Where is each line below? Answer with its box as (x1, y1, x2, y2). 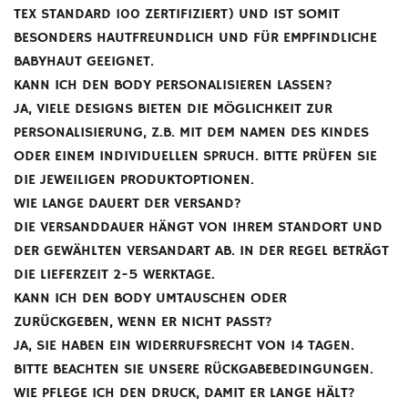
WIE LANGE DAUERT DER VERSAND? (14, 194, 241, 214)
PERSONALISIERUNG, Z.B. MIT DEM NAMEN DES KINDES (14, 123, 369, 143)
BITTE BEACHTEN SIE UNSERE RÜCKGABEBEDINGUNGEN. (14, 360, 373, 380)
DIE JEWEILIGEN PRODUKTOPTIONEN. (14, 170, 254, 190)
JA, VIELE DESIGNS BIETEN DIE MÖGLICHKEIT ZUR (14, 99, 332, 119)
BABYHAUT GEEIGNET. (14, 52, 154, 72)
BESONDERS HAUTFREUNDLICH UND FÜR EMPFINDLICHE (14, 28, 377, 48)
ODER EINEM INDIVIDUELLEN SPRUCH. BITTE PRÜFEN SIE (14, 147, 377, 167)
